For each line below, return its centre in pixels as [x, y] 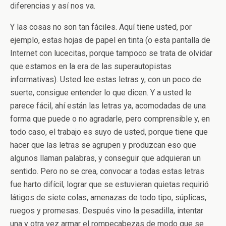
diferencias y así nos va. [53, 6]
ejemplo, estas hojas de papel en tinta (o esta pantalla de [110, 40]
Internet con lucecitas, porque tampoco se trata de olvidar [111, 53]
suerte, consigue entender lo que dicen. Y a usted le [101, 93]
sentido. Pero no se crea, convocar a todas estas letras [107, 171]
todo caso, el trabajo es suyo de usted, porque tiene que [109, 132]
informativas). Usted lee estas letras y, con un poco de [106, 79]
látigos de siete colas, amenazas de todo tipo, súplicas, [108, 197]
